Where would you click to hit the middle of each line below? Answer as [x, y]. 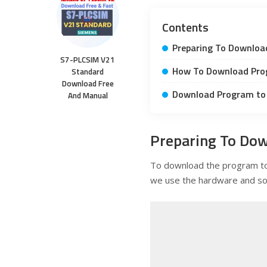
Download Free [88, 84]
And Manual [88, 96]
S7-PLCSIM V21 [88, 60]
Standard [88, 72]
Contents [185, 27]
